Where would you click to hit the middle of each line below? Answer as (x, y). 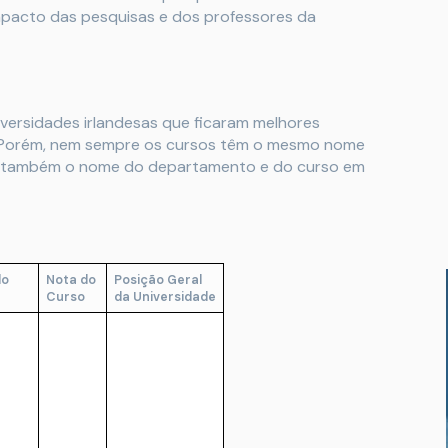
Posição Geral (158, 280)
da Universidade (165, 297)
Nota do (71, 280)
